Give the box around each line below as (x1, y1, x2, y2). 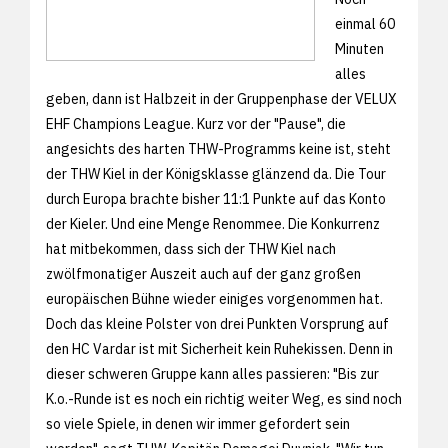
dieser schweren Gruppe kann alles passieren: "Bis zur (46, 364, 379, 383)
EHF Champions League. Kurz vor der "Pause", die (46, 114, 346, 133)
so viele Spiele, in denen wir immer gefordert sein (46, 414, 350, 433)
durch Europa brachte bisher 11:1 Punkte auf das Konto (46, 189, 386, 208)
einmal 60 (335, 14, 395, 33)
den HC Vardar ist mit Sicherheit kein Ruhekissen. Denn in (46, 339, 393, 358)
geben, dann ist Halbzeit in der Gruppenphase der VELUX (46, 89, 397, 108)
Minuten (335, 39, 384, 58)
